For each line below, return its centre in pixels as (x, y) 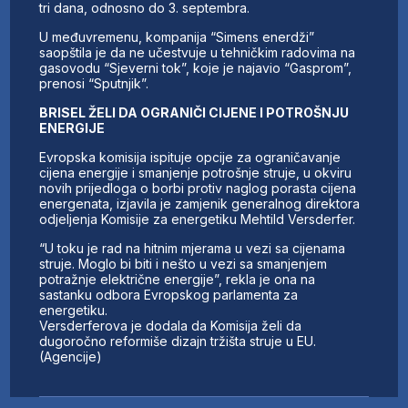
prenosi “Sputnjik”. (94, 83)
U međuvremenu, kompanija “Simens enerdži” (177, 36)
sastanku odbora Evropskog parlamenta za (169, 294)
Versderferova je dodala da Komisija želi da (171, 325)
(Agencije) (71, 356)
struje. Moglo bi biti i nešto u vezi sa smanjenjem (184, 263)
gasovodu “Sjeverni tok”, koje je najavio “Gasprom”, (196, 67)
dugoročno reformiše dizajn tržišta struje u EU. (178, 341)
